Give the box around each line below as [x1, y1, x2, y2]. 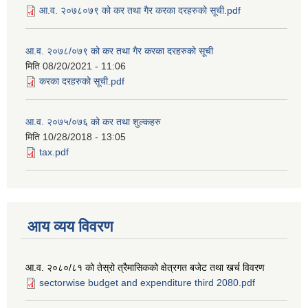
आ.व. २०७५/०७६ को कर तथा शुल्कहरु [25, 116, 161, 128]
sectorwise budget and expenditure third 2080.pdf [39, 276, 255, 288]
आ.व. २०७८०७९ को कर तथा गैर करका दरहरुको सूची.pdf [39, 5, 241, 16]
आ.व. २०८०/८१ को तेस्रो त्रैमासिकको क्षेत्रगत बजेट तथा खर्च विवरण [25, 261, 265, 273]
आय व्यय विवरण [27, 217, 113, 235]
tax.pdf [39, 146, 69, 158]
